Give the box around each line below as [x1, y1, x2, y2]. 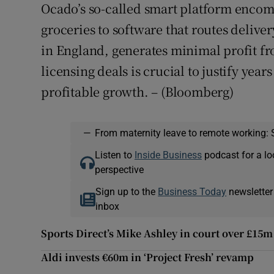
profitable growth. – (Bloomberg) [41, 83, 234, 101]
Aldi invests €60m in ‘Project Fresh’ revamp [41, 250, 254, 265]
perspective [94, 165, 144, 175]
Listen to [94, 150, 135, 160]
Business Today [158, 187, 227, 197]
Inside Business [134, 150, 202, 160]
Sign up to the [95, 187, 158, 197]
